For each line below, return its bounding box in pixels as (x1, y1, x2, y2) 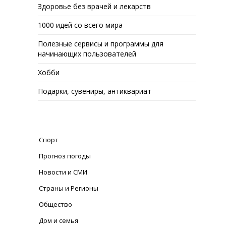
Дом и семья (39, 216, 79, 225)
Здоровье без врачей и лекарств (38, 2, 151, 11)
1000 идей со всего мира (38, 20, 123, 30)
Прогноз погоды (39, 151, 91, 160)
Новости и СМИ (39, 167, 88, 177)
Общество (39, 200, 73, 209)
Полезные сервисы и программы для (38, 39, 164, 48)
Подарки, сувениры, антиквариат (38, 86, 152, 96)
